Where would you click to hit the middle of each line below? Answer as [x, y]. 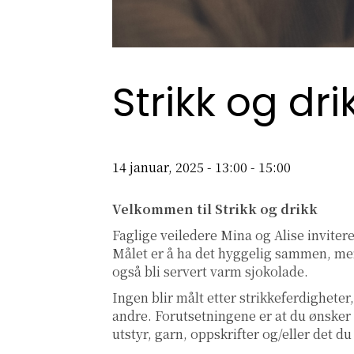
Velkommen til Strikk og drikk [215, 209]
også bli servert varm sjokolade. [213, 272]
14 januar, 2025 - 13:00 [180, 168]
